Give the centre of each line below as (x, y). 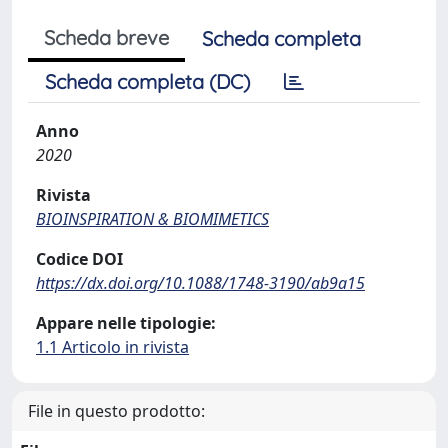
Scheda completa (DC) (147, 81)
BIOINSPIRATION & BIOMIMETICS (152, 219)
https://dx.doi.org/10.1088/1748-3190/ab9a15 (200, 283)
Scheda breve (106, 37)
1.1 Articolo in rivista (112, 347)
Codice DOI (79, 259)
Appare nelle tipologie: (126, 323)
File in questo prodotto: (116, 411)
